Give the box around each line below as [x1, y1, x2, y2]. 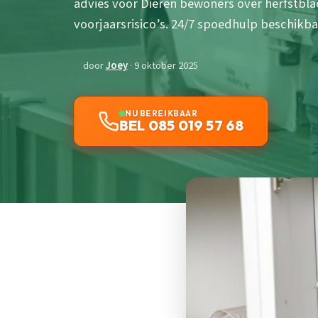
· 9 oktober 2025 [127, 58, 198, 74]
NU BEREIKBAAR [125, 108, 198, 119]
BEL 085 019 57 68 [119, 116, 244, 135]
